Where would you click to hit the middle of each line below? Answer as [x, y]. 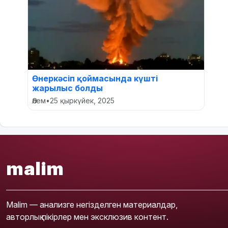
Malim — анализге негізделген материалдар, [92, 205]
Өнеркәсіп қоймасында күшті [95, 78]
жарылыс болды [67, 88]
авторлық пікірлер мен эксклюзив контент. [87, 217]
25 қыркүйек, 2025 [82, 101]
